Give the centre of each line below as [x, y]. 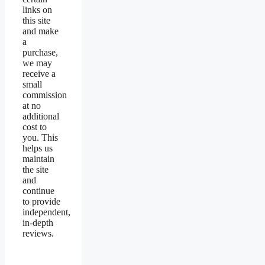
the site [35, 170]
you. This [40, 138]
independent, [46, 212]
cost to [35, 127]
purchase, [40, 53]
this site [36, 21]
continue [38, 191]
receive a [39, 74]
